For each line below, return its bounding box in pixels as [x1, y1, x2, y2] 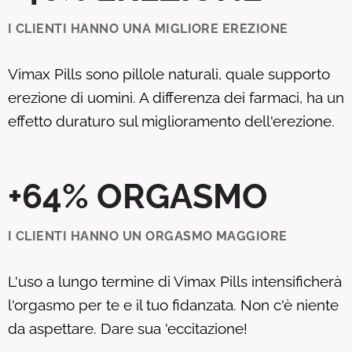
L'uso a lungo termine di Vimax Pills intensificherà [8, 272, 342, 290]
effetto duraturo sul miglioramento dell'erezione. [8, 112, 335, 130]
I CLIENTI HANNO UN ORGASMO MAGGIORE [8, 228, 288, 244]
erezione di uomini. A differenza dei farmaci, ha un [8, 88, 344, 106]
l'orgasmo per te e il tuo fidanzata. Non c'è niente [8, 295, 339, 313]
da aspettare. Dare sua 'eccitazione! [8, 319, 247, 337]
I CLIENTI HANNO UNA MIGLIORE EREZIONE [8, 20, 288, 36]
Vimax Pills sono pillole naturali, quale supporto [8, 64, 330, 82]
